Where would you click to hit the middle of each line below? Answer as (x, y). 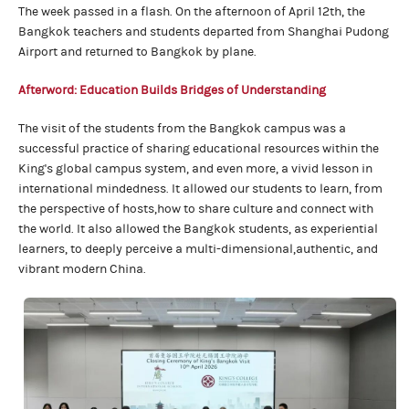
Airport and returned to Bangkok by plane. (137, 52)
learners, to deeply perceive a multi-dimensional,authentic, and (198, 249)
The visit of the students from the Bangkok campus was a (182, 128)
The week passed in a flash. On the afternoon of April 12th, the (192, 11)
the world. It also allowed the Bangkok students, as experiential (198, 229)
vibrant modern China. (82, 269)
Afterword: (47, 90)
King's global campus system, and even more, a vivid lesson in (195, 168)
